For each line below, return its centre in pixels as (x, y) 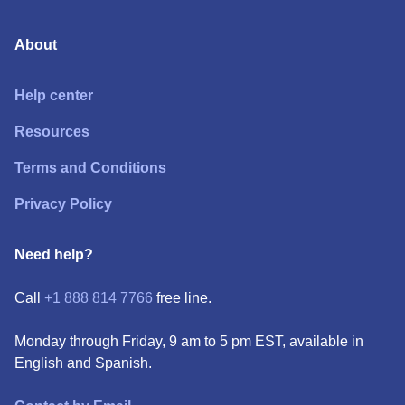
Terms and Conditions (90, 168)
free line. (182, 298)
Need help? (54, 254)
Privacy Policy (63, 204)
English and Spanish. (83, 363)
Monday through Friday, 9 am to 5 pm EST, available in (189, 341)
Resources (52, 132)
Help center (54, 95)
